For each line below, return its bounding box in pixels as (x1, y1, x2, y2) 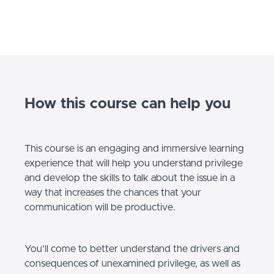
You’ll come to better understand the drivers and (24, 244, 240, 254)
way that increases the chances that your (24, 188, 201, 198)
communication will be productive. (24, 202, 176, 213)
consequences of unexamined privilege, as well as (24, 259, 240, 269)
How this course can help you (24, 97, 231, 112)
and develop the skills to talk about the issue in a (24, 173, 235, 183)
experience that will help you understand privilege (24, 158, 243, 169)
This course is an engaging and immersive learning (24, 144, 244, 154)
